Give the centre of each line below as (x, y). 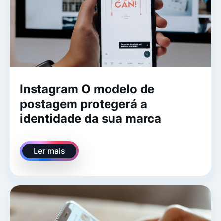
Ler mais (49, 151)
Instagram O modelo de (87, 89)
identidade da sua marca (91, 119)
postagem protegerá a (83, 104)
